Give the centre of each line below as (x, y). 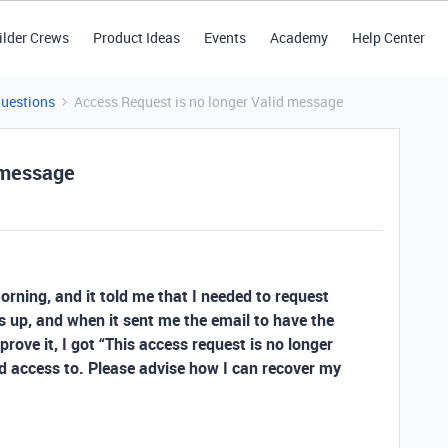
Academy (298, 37)
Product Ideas (136, 37)
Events (224, 37)
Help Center (388, 37)
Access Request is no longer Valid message (208, 101)
